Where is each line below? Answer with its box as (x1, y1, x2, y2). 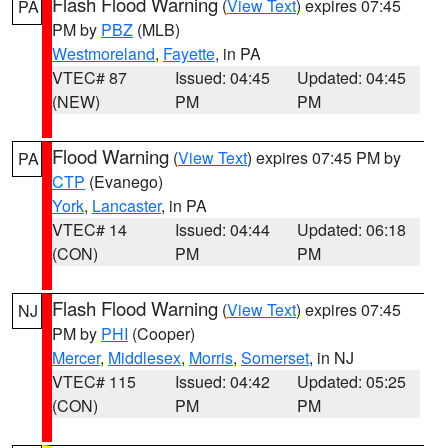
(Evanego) (85, 170, 163, 193)
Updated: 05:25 (297, 370, 407, 393)
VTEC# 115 (52, 370, 136, 393)
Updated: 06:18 (297, 218, 407, 241)
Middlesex (108, 346, 181, 369)
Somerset (241, 346, 309, 369)
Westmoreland (52, 42, 155, 65)
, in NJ (309, 346, 354, 369)
